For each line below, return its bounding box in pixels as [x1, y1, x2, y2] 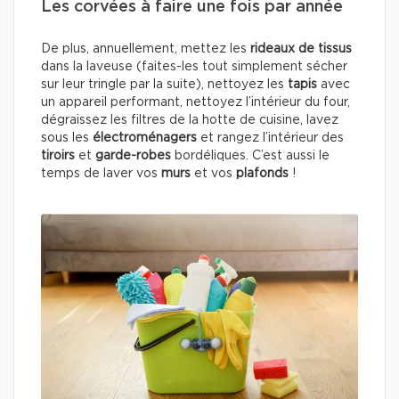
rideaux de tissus [250, 42, 352, 55]
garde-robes [95, 149, 175, 162]
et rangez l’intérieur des [197, 131, 344, 144]
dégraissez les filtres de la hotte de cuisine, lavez [41, 113, 338, 126]
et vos [191, 167, 236, 180]
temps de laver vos [41, 167, 161, 180]
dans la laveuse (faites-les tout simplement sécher [41, 60, 347, 73]
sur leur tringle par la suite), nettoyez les [41, 77, 288, 91]
